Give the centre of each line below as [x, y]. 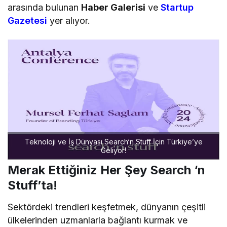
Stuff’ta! [32, 185]
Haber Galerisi [113, 7]
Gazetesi [27, 20]
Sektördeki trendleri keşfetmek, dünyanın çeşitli [107, 207]
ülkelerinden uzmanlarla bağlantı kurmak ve [98, 220]
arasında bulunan [45, 7]
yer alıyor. [69, 20]
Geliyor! [113, 150]
